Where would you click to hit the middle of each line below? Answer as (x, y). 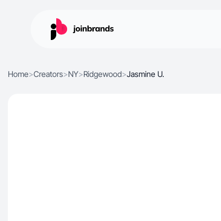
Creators (48, 74)
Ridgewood (103, 74)
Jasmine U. (146, 74)
